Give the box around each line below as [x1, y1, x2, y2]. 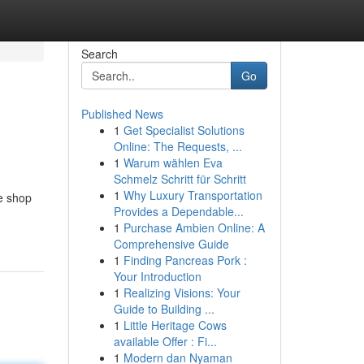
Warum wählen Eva [123, 154, 223, 171]
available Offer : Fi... [113, 333, 217, 349]
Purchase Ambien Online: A [123, 219, 265, 236]
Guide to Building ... [113, 301, 214, 317]
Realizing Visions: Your [123, 284, 240, 301]
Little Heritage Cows [123, 317, 227, 333]
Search [80, 45, 118, 62]
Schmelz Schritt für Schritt [113, 171, 246, 187]
